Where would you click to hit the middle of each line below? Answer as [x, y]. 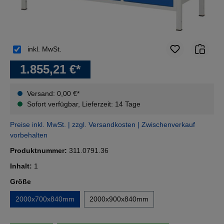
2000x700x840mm [45, 199]
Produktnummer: [39, 151]
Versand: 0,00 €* [53, 94]
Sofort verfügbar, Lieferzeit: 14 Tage [83, 104]
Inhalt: [22, 166]
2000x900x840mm [119, 199]
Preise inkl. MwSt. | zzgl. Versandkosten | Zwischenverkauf [102, 125]
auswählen [50, 181]
